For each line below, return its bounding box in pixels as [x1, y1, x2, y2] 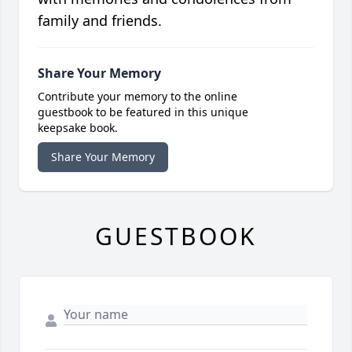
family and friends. [38, 11, 162, 31]
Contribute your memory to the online [38, 89, 237, 104]
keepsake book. [38, 120, 118, 136]
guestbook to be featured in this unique [38, 104, 248, 120]
